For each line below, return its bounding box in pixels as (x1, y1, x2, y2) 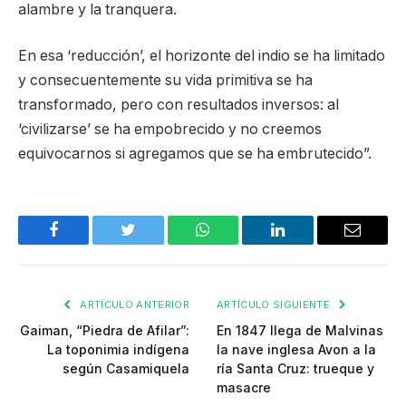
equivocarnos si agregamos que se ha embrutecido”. (18, 145, 372, 163)
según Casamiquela (63, 361, 189, 377)
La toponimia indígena (47, 342, 189, 358)
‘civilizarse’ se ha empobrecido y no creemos (18, 121, 322, 139)
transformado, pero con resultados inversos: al (18, 96, 339, 114)
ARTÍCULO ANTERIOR (77, 298, 189, 312)
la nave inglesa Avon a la (217, 342, 376, 358)
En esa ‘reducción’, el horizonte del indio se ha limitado (18, 47, 385, 65)
